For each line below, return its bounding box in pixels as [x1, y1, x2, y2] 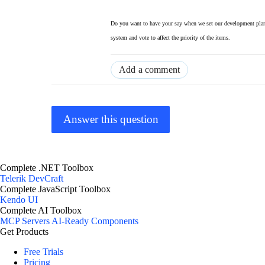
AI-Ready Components [51, 216, 138, 227]
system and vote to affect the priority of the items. [111, 34, 230, 41]
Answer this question [63, 113, 159, 126]
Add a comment [119, 64, 180, 75]
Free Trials [24, 247, 63, 257]
